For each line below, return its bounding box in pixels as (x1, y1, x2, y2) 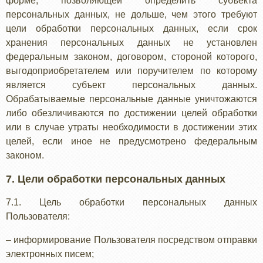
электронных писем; (6, 249, 94, 259)
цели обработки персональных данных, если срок (6, 23, 257, 33)
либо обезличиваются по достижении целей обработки (6, 108, 257, 118)
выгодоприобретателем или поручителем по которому (6, 66, 257, 76)
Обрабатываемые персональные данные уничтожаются (6, 94, 257, 104)
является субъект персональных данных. (6, 80, 257, 90)
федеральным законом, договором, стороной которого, (6, 52, 257, 62)
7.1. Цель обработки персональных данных (6, 197, 257, 207)
